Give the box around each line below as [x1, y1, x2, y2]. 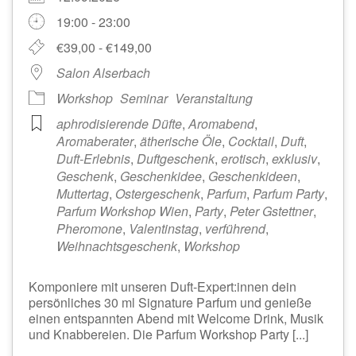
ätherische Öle [140, 131, 222, 150]
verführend [205, 219, 265, 238]
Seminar [120, 88, 168, 107]
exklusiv [272, 149, 317, 168]
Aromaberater [56, 131, 133, 150]
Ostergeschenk [115, 184, 200, 203]
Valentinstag [129, 219, 199, 238]
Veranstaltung [175, 88, 253, 107]
